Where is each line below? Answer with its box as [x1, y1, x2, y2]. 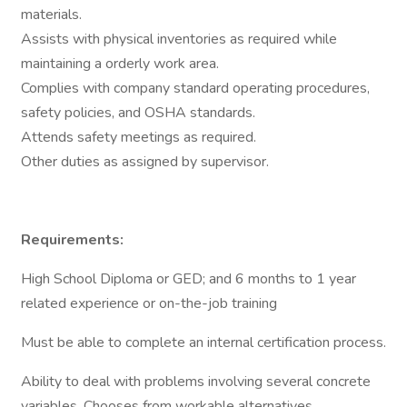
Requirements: [21, 230, 124, 250]
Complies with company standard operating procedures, [21, 78, 370, 98]
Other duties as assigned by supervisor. [21, 152, 273, 172]
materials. [21, 5, 85, 25]
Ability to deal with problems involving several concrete [21, 372, 371, 392]
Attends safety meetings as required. [21, 127, 260, 147]
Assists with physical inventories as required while [21, 29, 337, 49]
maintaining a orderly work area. [21, 54, 223, 74]
